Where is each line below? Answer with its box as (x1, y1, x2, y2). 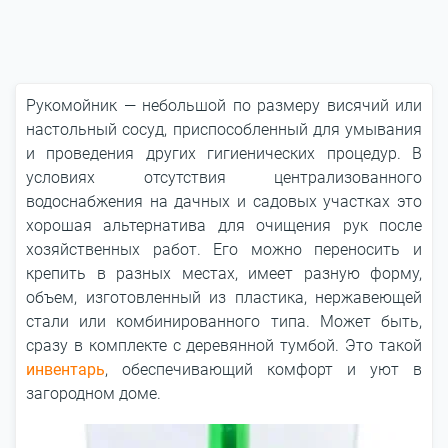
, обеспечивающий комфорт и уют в (105, 360, 422, 379)
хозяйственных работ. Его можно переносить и (26, 240, 422, 259)
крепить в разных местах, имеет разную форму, (26, 264, 422, 283)
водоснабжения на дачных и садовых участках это (26, 192, 422, 211)
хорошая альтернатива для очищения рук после (26, 216, 422, 235)
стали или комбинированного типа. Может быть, (26, 312, 422, 331)
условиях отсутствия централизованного (26, 168, 422, 187)
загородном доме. (26, 384, 161, 403)
